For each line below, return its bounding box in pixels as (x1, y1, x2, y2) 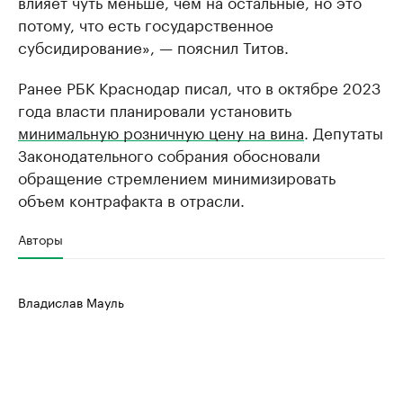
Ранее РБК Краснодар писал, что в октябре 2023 (18, 75, 381, 99)
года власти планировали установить (18, 97, 291, 121)
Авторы (18, 228, 63, 249)
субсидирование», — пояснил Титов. (18, 34, 289, 58)
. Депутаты (304, 120, 383, 144)
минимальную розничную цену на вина (18, 120, 304, 144)
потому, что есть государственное (18, 12, 273, 36)
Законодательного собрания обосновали (18, 142, 320, 166)
